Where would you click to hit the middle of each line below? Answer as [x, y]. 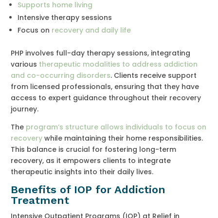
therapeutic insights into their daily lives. [82, 172]
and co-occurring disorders [61, 75]
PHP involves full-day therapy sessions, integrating [101, 53]
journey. [25, 109]
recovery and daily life [91, 30]
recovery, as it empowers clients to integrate [91, 160]
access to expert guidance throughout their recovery [106, 98]
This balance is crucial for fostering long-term [94, 149]
